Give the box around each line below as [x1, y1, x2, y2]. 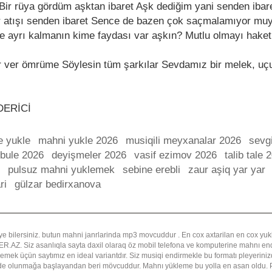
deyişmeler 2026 [52, 149, 126, 161]
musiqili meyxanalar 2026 [126, 135, 241, 146]
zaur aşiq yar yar [188, 164, 265, 175]
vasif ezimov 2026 [134, 149, 217, 161]
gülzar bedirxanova [15, 178, 101, 190]
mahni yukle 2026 [38, 135, 118, 146]
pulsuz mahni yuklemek [8, 164, 115, 175]
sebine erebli [123, 164, 180, 175]
